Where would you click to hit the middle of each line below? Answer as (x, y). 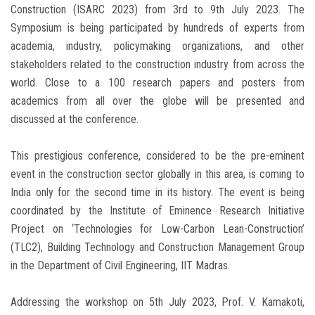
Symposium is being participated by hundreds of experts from (157, 28)
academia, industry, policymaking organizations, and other (157, 46)
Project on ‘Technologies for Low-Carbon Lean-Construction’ (157, 229)
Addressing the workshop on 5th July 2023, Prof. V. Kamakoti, (157, 302)
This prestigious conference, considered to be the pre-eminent (157, 156)
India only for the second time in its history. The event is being (157, 193)
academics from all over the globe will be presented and (157, 101)
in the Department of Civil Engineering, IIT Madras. (120, 266)
